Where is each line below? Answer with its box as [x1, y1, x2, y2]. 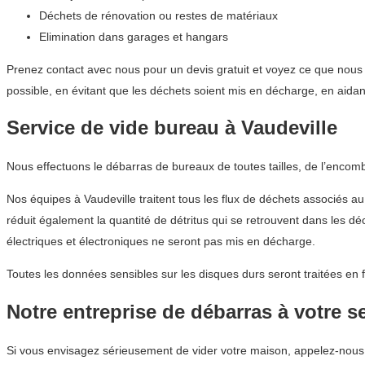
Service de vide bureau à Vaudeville [7, 117, 337, 139]
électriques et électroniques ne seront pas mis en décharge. [7, 235, 315, 248]
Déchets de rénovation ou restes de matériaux [39, 8, 278, 22]
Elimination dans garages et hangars [39, 29, 228, 43]
